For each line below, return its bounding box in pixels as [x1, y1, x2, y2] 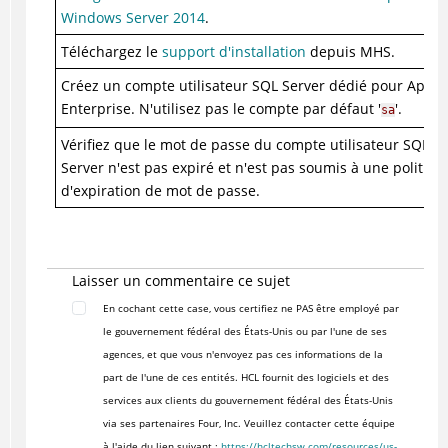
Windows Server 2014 [60, 8, 205, 28]
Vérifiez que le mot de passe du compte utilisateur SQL [60, 135, 429, 155]
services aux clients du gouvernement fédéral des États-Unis [102, 393, 393, 408]
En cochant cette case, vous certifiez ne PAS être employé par [102, 301, 399, 316]
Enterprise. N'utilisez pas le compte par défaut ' [60, 99, 381, 119]
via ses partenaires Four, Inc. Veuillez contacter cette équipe [102, 416, 395, 431]
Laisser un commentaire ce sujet [71, 271, 290, 291]
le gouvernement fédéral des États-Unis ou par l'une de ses [102, 324, 387, 339]
